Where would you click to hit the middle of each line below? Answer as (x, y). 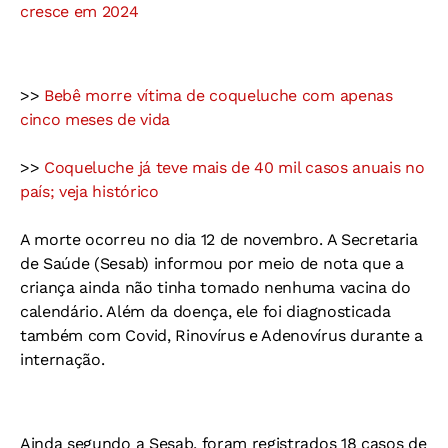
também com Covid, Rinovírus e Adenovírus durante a (221, 335)
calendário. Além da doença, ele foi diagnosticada (205, 311)
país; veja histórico (89, 191)
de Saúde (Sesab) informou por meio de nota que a (212, 263)
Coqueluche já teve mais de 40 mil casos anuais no (234, 167)
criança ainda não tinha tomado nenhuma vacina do (215, 287)
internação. (62, 359)
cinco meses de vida (95, 119)
